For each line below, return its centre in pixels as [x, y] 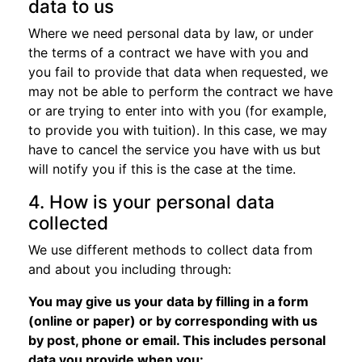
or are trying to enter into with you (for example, [177, 111]
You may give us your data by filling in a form [168, 301]
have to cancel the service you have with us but [175, 149]
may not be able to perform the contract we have [181, 91]
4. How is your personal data [152, 202]
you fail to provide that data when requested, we [178, 72]
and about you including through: [130, 269]
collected [68, 223]
